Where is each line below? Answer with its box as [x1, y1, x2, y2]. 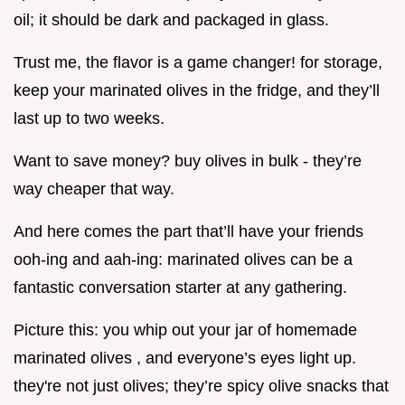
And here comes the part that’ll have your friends [14, 222, 363, 241]
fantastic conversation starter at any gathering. [14, 278, 347, 297]
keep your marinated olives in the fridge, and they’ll [14, 81, 380, 100]
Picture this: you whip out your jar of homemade [14, 321, 357, 340]
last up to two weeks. [14, 109, 165, 128]
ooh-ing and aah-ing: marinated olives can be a [14, 250, 353, 269]
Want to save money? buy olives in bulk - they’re [14, 152, 362, 171]
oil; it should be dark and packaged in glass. [14, 11, 329, 30]
